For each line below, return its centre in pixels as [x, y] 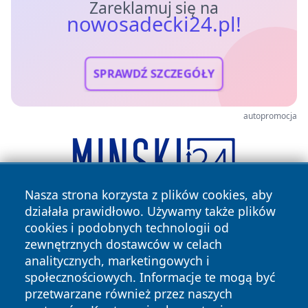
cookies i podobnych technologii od [127, 228]
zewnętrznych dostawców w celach [123, 244]
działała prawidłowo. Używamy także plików [150, 211]
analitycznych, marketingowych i [117, 261]
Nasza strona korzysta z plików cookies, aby [148, 195]
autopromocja [270, 116]
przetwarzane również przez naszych [129, 294]
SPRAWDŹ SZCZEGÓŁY [154, 74]
